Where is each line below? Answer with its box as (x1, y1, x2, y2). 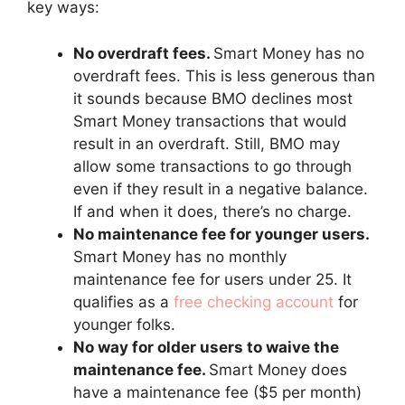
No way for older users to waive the (73, 337, 339, 356)
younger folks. (73, 315, 175, 334)
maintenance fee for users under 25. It (73, 269, 352, 288)
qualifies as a (73, 292, 174, 311)
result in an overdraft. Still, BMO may (73, 134, 340, 153)
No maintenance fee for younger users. (73, 224, 369, 243)
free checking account (174, 292, 334, 311)
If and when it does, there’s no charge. (73, 202, 352, 221)
